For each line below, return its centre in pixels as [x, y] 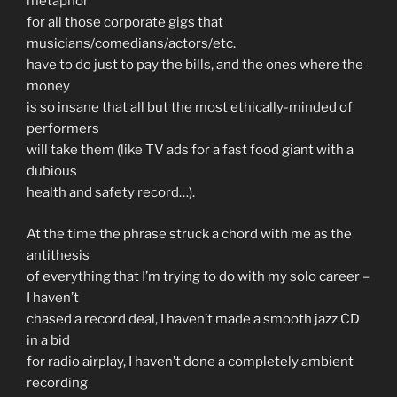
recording [57, 382]
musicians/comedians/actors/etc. [131, 43]
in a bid [48, 340]
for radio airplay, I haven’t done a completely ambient [190, 361]
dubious [52, 171]
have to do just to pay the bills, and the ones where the [195, 65]
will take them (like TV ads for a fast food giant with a [190, 150]
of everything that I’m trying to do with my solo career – [198, 276]
